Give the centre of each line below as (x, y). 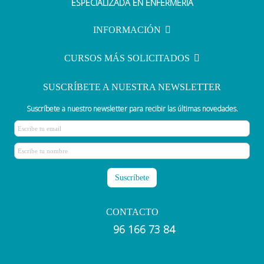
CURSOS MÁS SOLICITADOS (127, 58)
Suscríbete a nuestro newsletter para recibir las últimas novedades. (132, 109)
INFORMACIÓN (127, 30)
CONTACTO (132, 212)
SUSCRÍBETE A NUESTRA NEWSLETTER (132, 87)
